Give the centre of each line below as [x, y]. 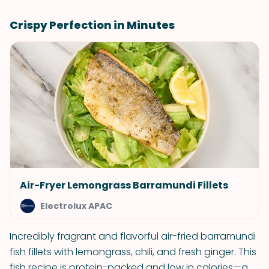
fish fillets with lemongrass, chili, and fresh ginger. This [133, 252]
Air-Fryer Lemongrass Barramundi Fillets [124, 185]
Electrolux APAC [76, 206]
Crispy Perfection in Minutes [92, 25]
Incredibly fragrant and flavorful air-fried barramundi [133, 236]
